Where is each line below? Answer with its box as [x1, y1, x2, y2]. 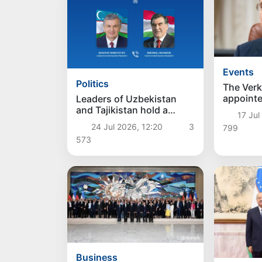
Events [222, 66, 254, 78]
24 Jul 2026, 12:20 [88, 121, 165, 132]
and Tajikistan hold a [76, 104, 168, 116]
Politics [76, 77, 109, 89]
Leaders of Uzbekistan [76, 92, 177, 105]
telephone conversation [76, 115, 183, 127]
